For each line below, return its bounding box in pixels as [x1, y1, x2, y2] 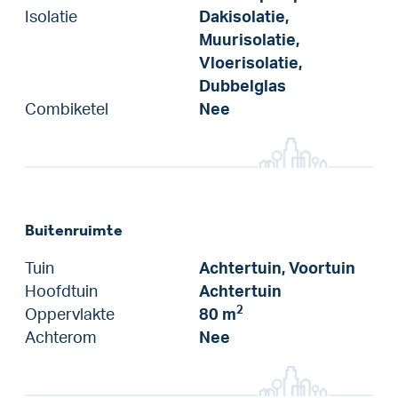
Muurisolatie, [199, 32, 299, 48]
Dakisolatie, [199, 9, 289, 25]
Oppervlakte [25, 306, 115, 322]
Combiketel [25, 101, 108, 117]
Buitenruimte [25, 219, 123, 240]
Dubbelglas [199, 78, 286, 94]
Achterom [25, 330, 97, 346]
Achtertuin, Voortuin [199, 260, 355, 276]
